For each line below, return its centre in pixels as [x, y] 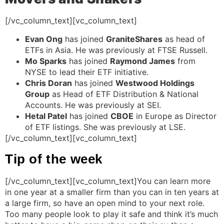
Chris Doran [48, 83]
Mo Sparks [46, 61]
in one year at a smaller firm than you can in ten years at [112, 192]
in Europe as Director [175, 116]
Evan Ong [44, 39]
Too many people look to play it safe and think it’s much [111, 214]
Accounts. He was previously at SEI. [93, 105]
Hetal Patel [46, 116]
